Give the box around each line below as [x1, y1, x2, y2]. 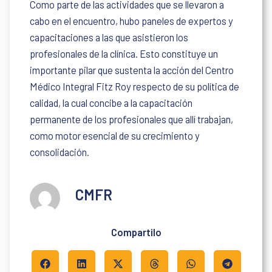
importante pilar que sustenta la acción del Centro [30, 64, 234, 76]
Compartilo [110, 226, 161, 239]
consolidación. [30, 146, 90, 158]
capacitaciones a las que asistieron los [30, 32, 189, 44]
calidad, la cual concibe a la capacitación [30, 97, 193, 109]
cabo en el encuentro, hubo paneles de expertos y [30, 15, 234, 27]
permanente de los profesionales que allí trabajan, [30, 114, 234, 126]
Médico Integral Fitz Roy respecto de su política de [30, 81, 240, 93]
